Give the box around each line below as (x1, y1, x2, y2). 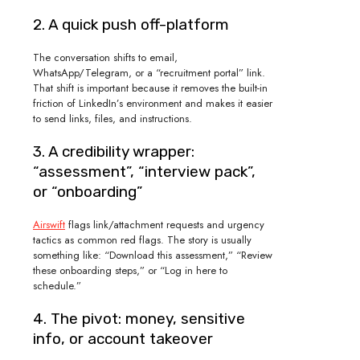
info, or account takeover (33, 329, 213, 348)
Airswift (33, 216, 65, 232)
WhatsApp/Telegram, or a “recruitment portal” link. (33, 64, 265, 80)
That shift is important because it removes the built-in (33, 80, 268, 96)
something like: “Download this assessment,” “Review (33, 247, 272, 263)
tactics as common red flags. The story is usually (33, 231, 252, 247)
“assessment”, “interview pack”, (33, 162, 256, 181)
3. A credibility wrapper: (33, 141, 194, 161)
